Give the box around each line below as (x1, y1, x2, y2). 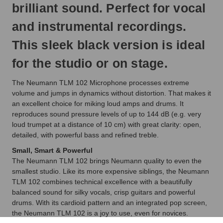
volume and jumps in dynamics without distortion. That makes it (12, 89, 211, 97)
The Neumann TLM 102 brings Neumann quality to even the (12, 156, 202, 165)
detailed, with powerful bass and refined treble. (12, 130, 159, 139)
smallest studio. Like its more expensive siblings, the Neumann (12, 167, 209, 175)
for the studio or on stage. (12, 56, 168, 70)
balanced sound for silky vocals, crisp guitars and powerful (12, 188, 195, 196)
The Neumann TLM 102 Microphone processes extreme (12, 78, 189, 87)
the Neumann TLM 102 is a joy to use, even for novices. (12, 209, 188, 217)
